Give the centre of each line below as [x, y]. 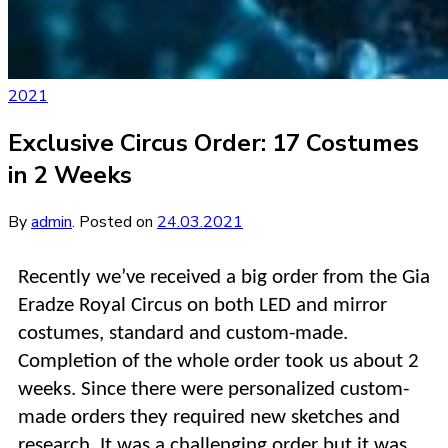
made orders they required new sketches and [209, 417]
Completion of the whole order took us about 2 [218, 361]
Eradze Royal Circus [100, 305]
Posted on [116, 221]
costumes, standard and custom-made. [183, 333]
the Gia [399, 277]
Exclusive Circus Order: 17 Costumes [213, 142]
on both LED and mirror [284, 305]
